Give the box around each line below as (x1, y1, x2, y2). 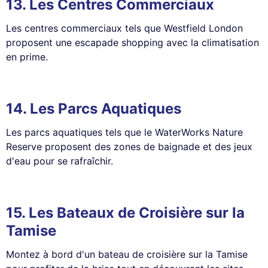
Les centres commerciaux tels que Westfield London (6, 22, 243, 34)
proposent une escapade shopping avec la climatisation (6, 36, 259, 48)
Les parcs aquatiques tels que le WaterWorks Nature (6, 126, 243, 138)
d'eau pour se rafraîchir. (6, 154, 113, 167)
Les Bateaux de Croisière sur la (29, 203, 245, 221)
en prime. (6, 50, 48, 63)
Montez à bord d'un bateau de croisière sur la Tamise (6, 248, 248, 260)
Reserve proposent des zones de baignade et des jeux (6, 140, 252, 153)
